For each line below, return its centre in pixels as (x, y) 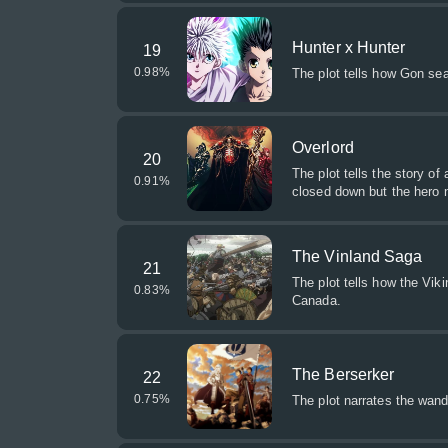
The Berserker (343, 374)
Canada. (316, 300)
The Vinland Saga (357, 256)
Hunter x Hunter (349, 47)
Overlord (323, 147)
